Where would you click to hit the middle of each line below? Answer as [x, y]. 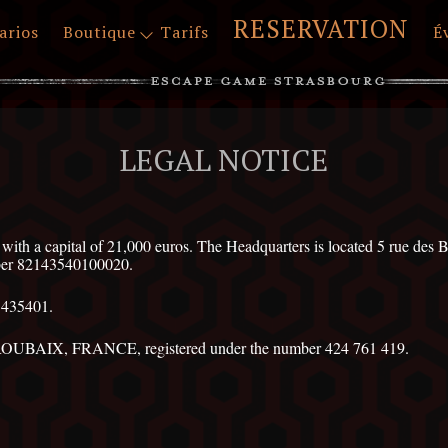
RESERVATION [321, 28]
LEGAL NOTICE [224, 159]
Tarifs [185, 32]
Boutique [100, 32]
